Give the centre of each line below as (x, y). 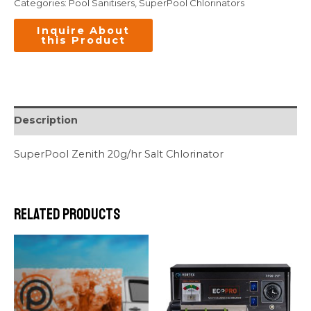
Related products (67, 214)
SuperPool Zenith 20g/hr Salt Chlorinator (119, 154)
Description (46, 120)
